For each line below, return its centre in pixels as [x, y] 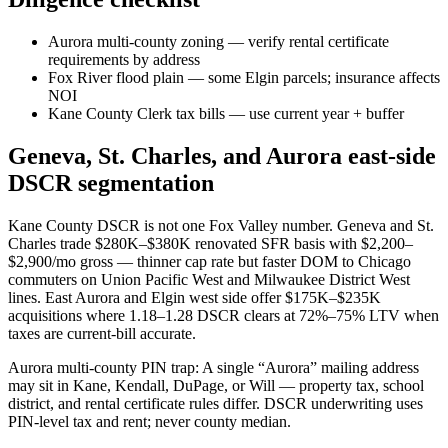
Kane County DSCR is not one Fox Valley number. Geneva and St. [221, 225]
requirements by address [124, 59]
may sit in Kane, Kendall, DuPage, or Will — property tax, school [216, 385]
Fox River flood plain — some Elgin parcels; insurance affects [244, 77]
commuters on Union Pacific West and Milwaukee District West [209, 279]
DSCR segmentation [111, 182]
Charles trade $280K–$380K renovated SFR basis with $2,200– [210, 243]
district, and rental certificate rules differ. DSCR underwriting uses [215, 403]
